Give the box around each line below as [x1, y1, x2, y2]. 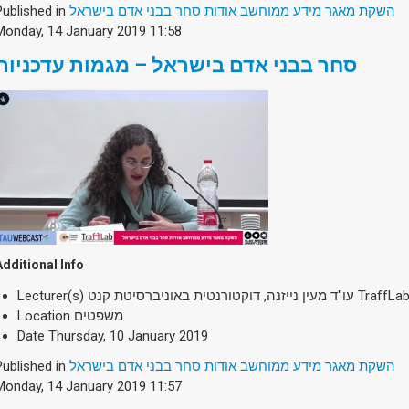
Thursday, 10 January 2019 [48, 327, 208, 344]
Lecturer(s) [17, 287, 84, 304]
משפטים [74, 307, 123, 324]
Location [17, 307, 70, 324]
